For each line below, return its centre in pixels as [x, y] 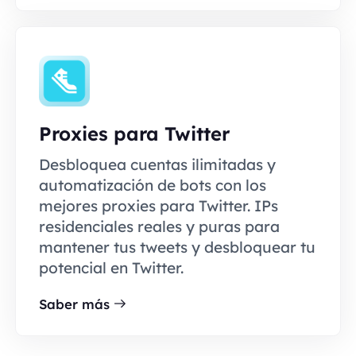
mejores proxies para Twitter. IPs [158, 206]
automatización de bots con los [152, 186]
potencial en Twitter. [111, 268]
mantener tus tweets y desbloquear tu [177, 248]
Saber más [74, 304]
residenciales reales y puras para [159, 227]
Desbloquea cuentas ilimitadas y [157, 165]
